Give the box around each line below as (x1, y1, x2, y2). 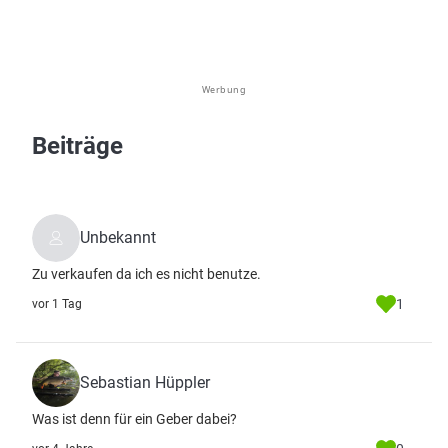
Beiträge (32, 132, 123, 160)
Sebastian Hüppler (80, 373, 210, 392)
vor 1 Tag (32, 297, 82, 311)
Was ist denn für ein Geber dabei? (32, 411, 237, 427)
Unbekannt (80, 228, 156, 247)
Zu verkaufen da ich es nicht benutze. (32, 266, 261, 282)
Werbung (201, 83, 247, 96)
